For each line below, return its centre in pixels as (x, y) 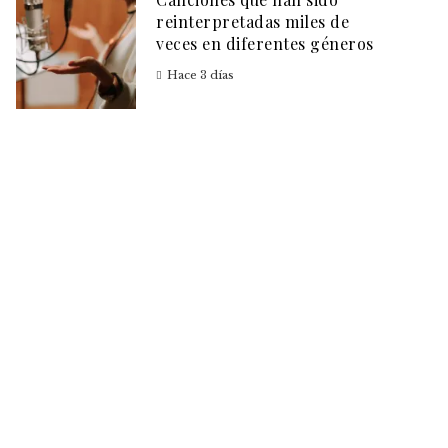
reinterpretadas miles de (252, 21)
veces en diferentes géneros (265, 43)
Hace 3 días (200, 75)
